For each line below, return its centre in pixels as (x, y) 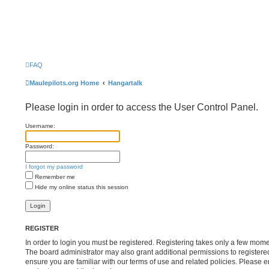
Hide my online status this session (81, 187)
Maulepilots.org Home (64, 83)
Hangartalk (125, 83)
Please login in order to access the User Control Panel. (142, 107)
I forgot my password (54, 167)
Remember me (54, 177)
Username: (40, 126)
